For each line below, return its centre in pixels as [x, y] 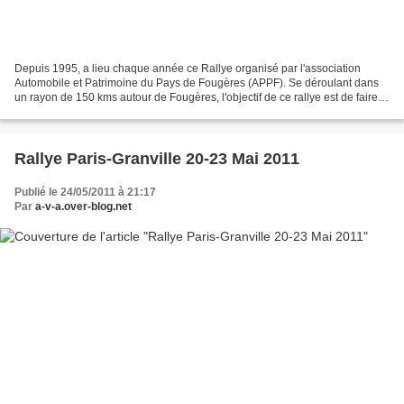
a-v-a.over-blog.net [83, 207]
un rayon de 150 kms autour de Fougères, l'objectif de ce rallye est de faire [196, 98]
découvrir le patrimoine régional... [96, 112]
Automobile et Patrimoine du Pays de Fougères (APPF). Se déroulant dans [197, 83]
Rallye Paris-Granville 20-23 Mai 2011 [157, 159]
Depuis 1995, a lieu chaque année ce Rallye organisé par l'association [188, 69]
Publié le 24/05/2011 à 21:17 [85, 193]
